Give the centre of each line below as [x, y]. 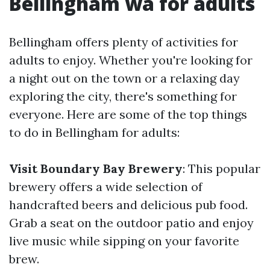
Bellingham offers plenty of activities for [124, 42]
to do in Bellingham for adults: [94, 132]
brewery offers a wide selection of [106, 187]
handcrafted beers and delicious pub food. [128, 205]
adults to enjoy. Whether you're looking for [131, 60]
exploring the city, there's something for [123, 96]
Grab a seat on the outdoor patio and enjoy [131, 223]
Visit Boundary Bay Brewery [96, 168]
